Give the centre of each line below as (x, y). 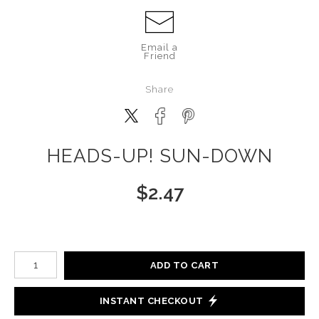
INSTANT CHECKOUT (151, 301)
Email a (159, 47)
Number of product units (70, 255)
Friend (159, 56)
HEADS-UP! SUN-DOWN (159, 156)
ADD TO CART (184, 266)
